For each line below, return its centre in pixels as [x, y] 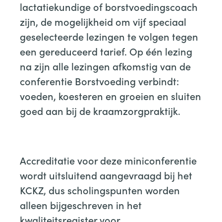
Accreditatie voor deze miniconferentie [108, 160]
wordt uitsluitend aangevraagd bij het [106, 175]
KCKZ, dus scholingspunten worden [100, 190]
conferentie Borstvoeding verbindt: [99, 81]
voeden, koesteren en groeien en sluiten [111, 96]
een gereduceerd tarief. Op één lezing [106, 51]
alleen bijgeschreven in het [81, 205]
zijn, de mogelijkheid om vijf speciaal [103, 21]
